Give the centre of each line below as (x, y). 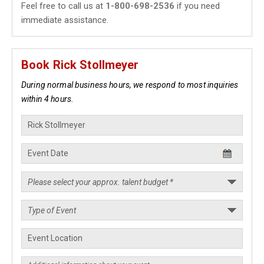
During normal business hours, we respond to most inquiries (130, 85)
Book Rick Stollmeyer (80, 65)
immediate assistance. (65, 20)
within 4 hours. (48, 99)
